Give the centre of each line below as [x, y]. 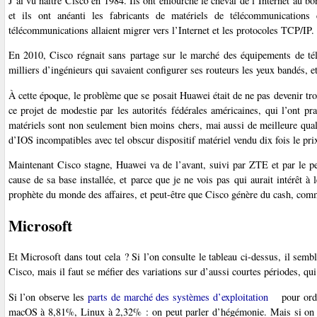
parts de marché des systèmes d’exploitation [178, 296]
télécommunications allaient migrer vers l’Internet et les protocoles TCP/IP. [161, 30]
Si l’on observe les [48, 296]
